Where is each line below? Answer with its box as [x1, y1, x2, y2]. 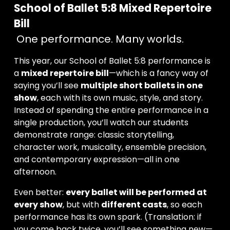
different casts [101, 198, 167, 210]
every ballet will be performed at [65, 186, 207, 198]
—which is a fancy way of [108, 67, 208, 79]
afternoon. [13, 165, 56, 178]
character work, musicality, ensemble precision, [13, 141, 206, 153]
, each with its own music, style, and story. [36, 91, 203, 104]
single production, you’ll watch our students [13, 116, 188, 128]
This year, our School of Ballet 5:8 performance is [13, 54, 210, 67]
